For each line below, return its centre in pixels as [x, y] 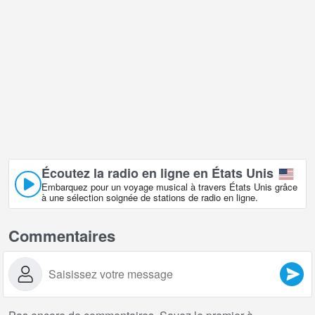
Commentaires [62, 236]
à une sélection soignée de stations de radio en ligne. [150, 198]
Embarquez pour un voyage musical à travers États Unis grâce [169, 187]
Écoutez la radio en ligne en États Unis [157, 173]
